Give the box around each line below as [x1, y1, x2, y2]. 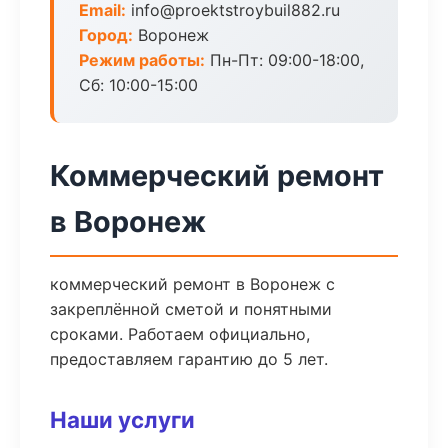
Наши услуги [50, 406, 195, 433]
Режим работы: [79, 50, 205, 70]
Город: [79, 25, 133, 45]
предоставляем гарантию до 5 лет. [50, 349, 328, 369]
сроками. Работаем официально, [50, 324, 310, 344]
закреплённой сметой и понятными [50, 299, 332, 319]
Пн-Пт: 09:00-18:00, [205, 50, 364, 70]
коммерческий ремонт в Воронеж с [50, 274, 335, 294]
